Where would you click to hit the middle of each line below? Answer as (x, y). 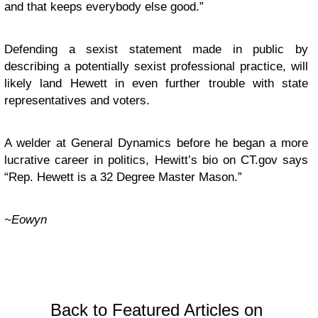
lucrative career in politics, (79, 160)
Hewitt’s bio (186, 160)
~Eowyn (26, 220)
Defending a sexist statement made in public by (156, 50)
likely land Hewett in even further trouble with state (156, 84)
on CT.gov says (263, 160)
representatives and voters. (77, 101)
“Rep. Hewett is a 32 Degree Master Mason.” (123, 177)
